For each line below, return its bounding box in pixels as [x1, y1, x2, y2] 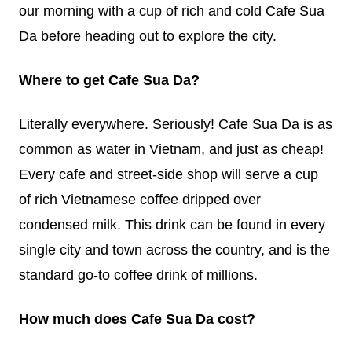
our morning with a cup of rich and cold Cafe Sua [19, 3, 324, 20]
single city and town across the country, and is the [19, 242, 330, 258]
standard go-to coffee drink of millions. [19, 267, 258, 284]
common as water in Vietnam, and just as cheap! [19, 141, 324, 158]
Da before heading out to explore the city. [19, 28, 277, 45]
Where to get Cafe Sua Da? [19, 72, 200, 89]
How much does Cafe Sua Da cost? [19, 311, 255, 327]
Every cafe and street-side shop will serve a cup [19, 167, 318, 183]
